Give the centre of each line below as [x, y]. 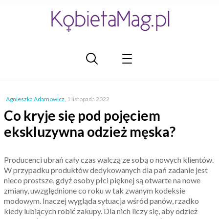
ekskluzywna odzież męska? [90, 131]
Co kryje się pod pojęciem [82, 115]
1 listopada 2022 [88, 99]
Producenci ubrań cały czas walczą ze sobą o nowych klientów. [109, 160]
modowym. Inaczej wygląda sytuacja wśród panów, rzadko [101, 201]
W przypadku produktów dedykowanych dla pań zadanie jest [106, 170]
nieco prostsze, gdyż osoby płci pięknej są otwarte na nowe [102, 180]
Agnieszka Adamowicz [35, 99]
